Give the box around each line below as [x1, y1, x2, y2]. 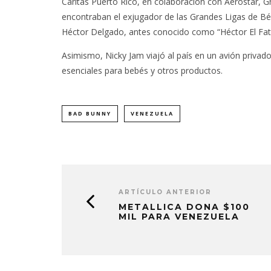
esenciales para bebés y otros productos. [62, 65, 223, 76]
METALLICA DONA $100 [119, 201, 250, 212]
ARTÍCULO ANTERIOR [119, 188, 212, 196]
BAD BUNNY [68, 109, 111, 117]
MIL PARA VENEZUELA [119, 211, 240, 222]
